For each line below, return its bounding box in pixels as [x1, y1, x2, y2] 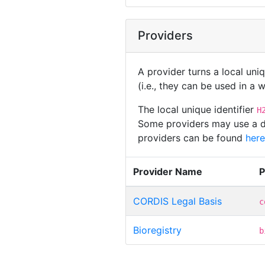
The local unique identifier [138, 103, 257, 115]
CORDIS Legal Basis [133, 195, 222, 207]
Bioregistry [133, 224, 182, 236]
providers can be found [138, 131, 245, 144]
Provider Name [133, 165, 202, 177]
